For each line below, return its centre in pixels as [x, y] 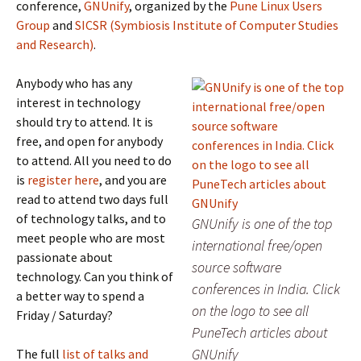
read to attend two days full [92, 199]
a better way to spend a [80, 296]
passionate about [64, 257]
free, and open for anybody [89, 141]
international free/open [257, 245]
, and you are [133, 180]
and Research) [55, 44]
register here [63, 180]
